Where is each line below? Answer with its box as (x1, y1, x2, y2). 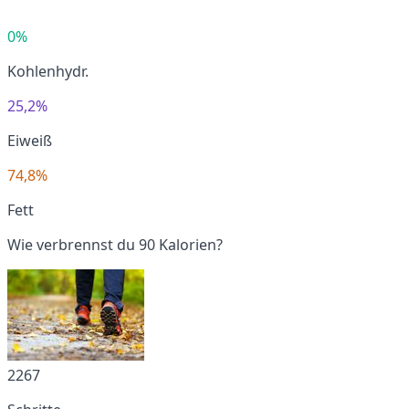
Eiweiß (7, 130, 52, 151)
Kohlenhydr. (7, 60, 89, 81)
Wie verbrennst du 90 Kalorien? (7, 234, 223, 255)
